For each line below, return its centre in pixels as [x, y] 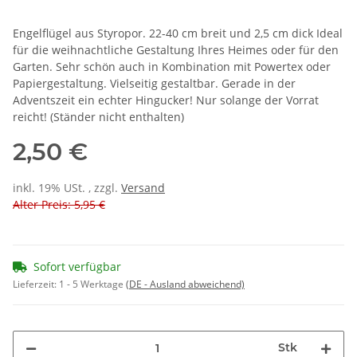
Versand [143, 188]
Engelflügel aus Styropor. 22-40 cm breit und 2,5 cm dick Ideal [178, 33]
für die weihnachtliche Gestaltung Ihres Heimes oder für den [176, 50]
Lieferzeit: [36, 284]
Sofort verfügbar [77, 267]
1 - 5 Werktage [92, 284]
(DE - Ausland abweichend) [185, 284]
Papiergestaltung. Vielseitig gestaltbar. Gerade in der [154, 84]
